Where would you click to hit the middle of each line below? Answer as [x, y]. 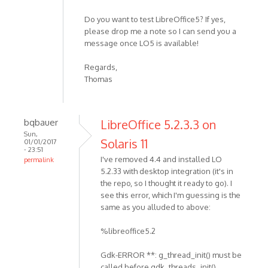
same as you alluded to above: [156, 207]
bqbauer [41, 123]
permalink [39, 160]
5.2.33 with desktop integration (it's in [167, 171]
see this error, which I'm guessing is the [170, 195]
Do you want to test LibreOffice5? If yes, [155, 19]
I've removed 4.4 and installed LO [161, 159]
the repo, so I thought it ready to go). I [166, 183]
